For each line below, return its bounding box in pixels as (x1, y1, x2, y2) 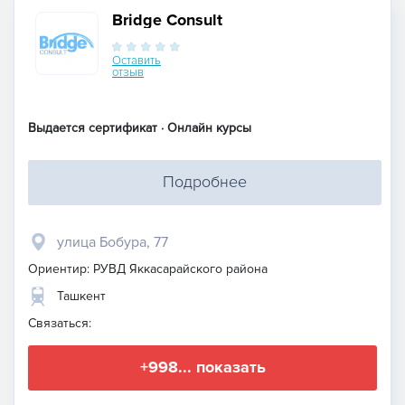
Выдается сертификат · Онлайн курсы (28, 119, 251, 136)
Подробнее (163, 172, 247, 193)
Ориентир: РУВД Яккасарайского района (28, 260, 268, 277)
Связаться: (28, 315, 91, 331)
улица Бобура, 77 (57, 232, 168, 251)
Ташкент (57, 287, 106, 304)
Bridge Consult (112, 9, 222, 30)
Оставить (112, 52, 161, 68)
